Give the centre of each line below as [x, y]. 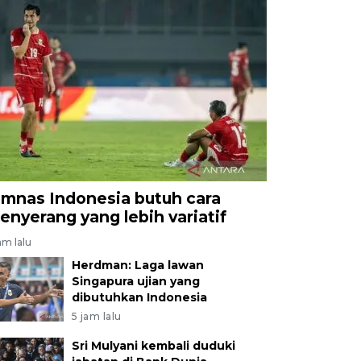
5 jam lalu [96, 316]
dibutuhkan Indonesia [139, 297]
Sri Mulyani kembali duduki [153, 345]
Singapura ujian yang [135, 281]
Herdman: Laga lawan [137, 265]
